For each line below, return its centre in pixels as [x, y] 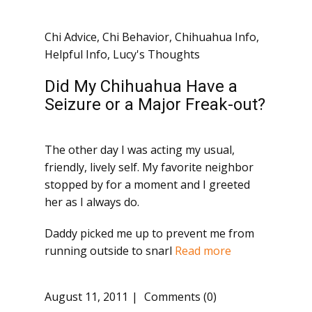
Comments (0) [179, 297]
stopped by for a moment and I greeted [147, 185]
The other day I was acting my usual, [140, 150]
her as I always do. [92, 202]
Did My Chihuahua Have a [141, 86]
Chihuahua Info [216, 37]
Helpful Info [76, 54]
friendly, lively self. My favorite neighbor [149, 167]
